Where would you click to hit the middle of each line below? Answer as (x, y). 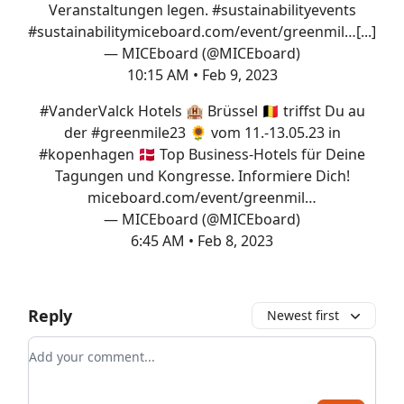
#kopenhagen (87, 155)
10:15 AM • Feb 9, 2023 (202, 75)
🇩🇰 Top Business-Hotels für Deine (250, 155)
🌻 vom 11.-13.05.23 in (263, 133)
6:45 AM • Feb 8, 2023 (202, 241)
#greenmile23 (138, 133)
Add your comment (94, 348)
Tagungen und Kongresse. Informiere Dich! (202, 176)
